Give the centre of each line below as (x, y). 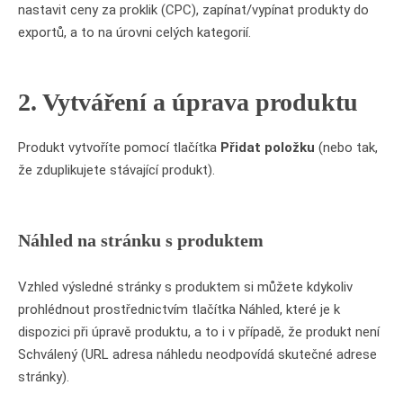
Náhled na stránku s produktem (141, 240)
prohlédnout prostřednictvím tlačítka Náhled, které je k (179, 309)
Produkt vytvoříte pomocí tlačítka (119, 148)
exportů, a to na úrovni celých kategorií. (134, 32)
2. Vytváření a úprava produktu (188, 102)
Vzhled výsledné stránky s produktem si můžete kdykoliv (185, 287)
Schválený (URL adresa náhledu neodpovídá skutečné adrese (197, 354)
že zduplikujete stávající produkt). (116, 170)
